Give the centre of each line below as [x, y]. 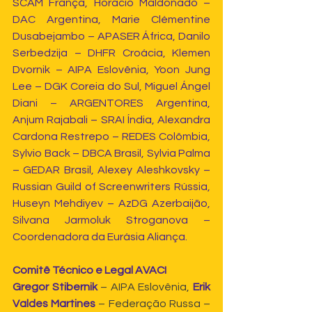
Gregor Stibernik [57, 287]
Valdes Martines [54, 303]
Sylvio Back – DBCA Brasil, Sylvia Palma [111, 153]
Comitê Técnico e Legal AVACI [89, 270]
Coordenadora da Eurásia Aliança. [100, 236]
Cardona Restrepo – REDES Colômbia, [111, 136]
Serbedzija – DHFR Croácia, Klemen [111, 53]
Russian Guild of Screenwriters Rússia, [111, 186]
